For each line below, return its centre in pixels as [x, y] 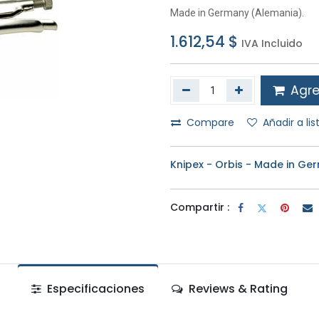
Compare [210, 122]
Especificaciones [94, 289]
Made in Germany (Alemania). [237, 13]
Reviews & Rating [237, 289]
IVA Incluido [272, 43]
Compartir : [200, 207]
